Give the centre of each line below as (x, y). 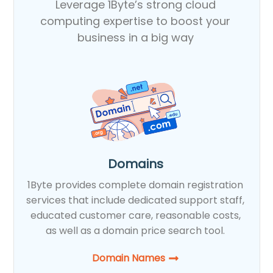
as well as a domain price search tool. (136, 230)
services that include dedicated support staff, (136, 200)
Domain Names (128, 258)
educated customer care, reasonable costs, (135, 215)
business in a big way (135, 37)
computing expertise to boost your (136, 21)
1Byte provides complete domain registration (136, 185)
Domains (135, 164)
